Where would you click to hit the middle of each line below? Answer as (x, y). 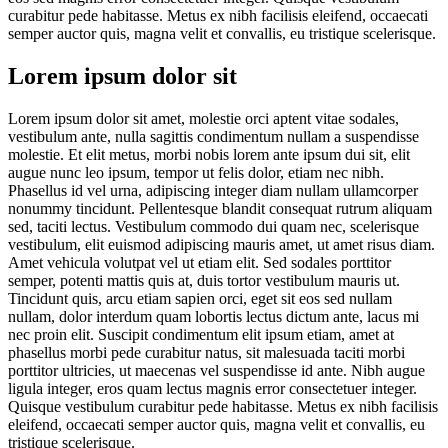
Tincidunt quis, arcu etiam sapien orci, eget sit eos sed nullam (200, 299)
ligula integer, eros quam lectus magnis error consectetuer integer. (212, 389)
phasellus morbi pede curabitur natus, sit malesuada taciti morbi (206, 353)
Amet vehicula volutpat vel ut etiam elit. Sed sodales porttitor (199, 263)
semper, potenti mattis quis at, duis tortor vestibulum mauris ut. (204, 281)
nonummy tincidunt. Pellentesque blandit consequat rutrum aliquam (220, 209)
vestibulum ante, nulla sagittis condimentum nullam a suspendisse (213, 137)
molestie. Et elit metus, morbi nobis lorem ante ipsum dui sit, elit (209, 155)
